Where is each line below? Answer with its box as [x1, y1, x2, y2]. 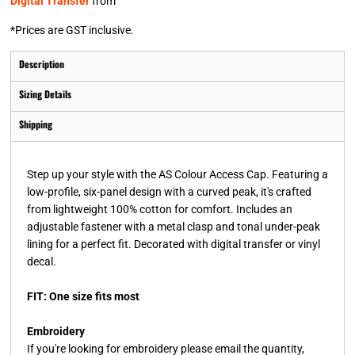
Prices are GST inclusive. [15, 23, 134, 36]
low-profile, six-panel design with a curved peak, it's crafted [27, 185, 311, 198]
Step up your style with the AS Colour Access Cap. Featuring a [27, 167, 328, 181]
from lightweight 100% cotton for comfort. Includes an [27, 202, 292, 216]
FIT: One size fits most [27, 289, 139, 303]
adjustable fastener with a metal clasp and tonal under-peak [27, 219, 320, 233]
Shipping [19, 116, 52, 131]
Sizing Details [19, 86, 71, 101]
